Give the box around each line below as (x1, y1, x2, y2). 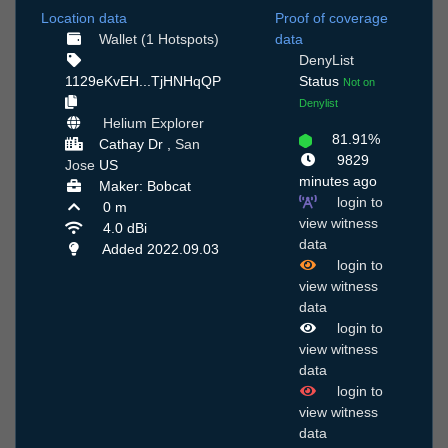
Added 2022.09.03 (98, 241, 219, 258)
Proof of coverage (275, 10, 388, 27)
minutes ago (299, 173, 377, 190)
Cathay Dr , (98, 136, 175, 153)
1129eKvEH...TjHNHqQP (65, 73, 221, 90)
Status (299, 73, 343, 90)
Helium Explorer (102, 115, 204, 132)
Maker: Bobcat (98, 178, 191, 195)
